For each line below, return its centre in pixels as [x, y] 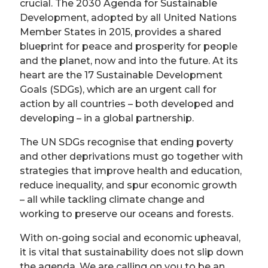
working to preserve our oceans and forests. [127, 214]
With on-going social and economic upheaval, [130, 238]
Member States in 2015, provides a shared [121, 32]
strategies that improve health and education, [131, 171]
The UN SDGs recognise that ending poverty [127, 142]
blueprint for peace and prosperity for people [129, 46]
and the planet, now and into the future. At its [129, 61]
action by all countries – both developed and [127, 104]
